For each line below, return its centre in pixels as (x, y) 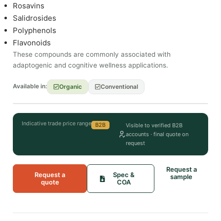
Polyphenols (35, 31)
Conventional (119, 87)
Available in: (30, 86)
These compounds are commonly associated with (92, 55)
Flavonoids (32, 43)
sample (182, 177)
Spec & (124, 175)
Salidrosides (35, 18)
